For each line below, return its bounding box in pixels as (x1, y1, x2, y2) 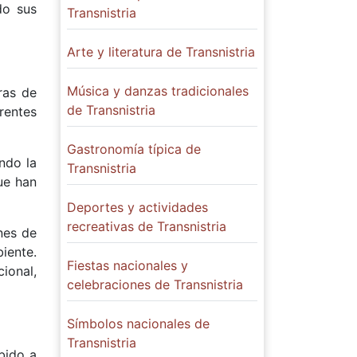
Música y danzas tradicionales (67, 83, 249, 99)
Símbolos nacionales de (67, 316, 210, 331)
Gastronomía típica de (67, 141, 201, 157)
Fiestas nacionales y (67, 257, 188, 273)
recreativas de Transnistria (67, 218, 226, 234)
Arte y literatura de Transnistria (67, 44, 255, 60)
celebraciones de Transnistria (67, 277, 243, 292)
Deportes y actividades (67, 199, 208, 215)
